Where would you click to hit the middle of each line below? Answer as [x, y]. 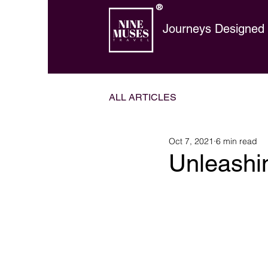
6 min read [237, 141]
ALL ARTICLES [143, 97]
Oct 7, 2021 [191, 141]
